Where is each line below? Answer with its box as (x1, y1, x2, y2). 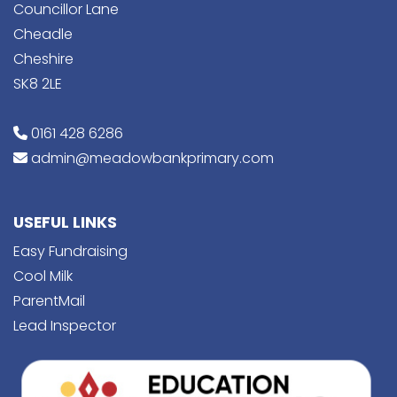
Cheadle (13, 24, 73, 45)
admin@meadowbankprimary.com (31, 148, 274, 169)
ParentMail (13, 291, 85, 312)
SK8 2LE (13, 74, 62, 95)
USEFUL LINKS (13, 212, 117, 234)
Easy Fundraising (13, 241, 128, 262)
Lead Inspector (13, 315, 116, 337)
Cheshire (13, 49, 74, 70)
